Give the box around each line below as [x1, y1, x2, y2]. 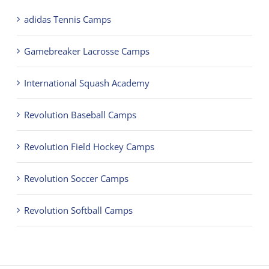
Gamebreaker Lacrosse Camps [23, 44, 150, 57]
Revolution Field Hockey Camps [23, 140, 154, 153]
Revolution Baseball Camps [23, 108, 136, 121]
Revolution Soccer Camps [23, 172, 128, 184]
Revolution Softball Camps [23, 204, 133, 216]
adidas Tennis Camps [23, 13, 111, 25]
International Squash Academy [23, 76, 150, 89]
